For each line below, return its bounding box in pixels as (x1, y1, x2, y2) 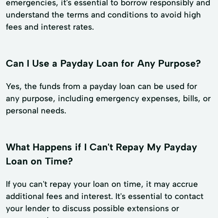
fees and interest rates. (6, 22, 94, 32)
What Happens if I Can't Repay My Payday (6, 141, 197, 153)
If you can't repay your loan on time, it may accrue (6, 179, 198, 189)
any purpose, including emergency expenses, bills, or (6, 93, 211, 103)
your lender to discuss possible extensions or (6, 203, 179, 213)
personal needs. (6, 105, 66, 115)
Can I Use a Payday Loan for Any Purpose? (6, 57, 201, 70)
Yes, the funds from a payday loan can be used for (6, 81, 197, 91)
